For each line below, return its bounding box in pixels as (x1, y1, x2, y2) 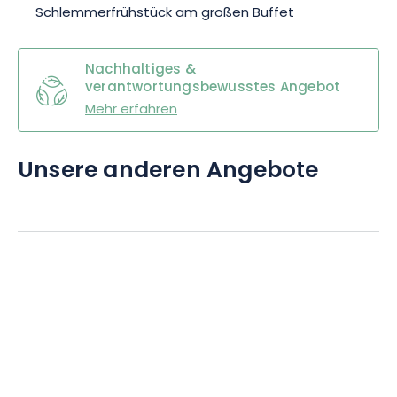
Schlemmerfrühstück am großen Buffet (35, 3, 294, 25)
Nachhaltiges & (85, 59, 196, 82)
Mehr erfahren (85, 99, 177, 121)
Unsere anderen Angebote (18, 153, 319, 191)
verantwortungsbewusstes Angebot (85, 77, 341, 99)
